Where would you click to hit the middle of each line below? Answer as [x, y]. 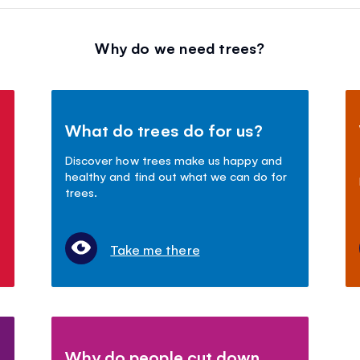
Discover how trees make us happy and [174, 160]
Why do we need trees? [180, 47]
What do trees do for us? [164, 130]
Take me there [155, 250]
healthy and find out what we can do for [176, 176]
